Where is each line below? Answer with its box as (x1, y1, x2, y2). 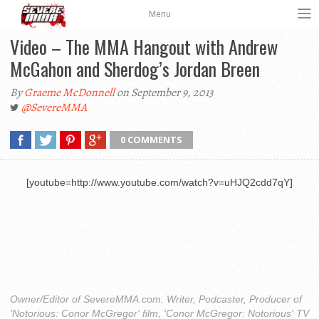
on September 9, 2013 (115, 85, 214, 100)
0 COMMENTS (120, 133, 182, 146)
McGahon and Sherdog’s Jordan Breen (10, 55, 260, 83)
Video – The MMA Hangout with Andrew (10, 33, 278, 61)
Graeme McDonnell (24, 85, 115, 100)
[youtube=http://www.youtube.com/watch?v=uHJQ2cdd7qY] (26, 177, 293, 188)
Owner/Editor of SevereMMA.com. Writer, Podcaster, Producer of (10, 293, 302, 305)
